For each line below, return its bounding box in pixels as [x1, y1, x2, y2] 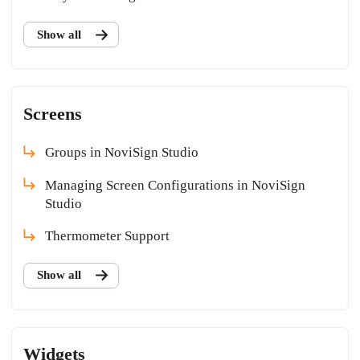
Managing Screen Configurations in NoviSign [45, 177, 306, 193]
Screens [23, 104, 83, 124]
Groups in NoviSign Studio [45, 145, 199, 161]
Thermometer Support [45, 228, 170, 244]
